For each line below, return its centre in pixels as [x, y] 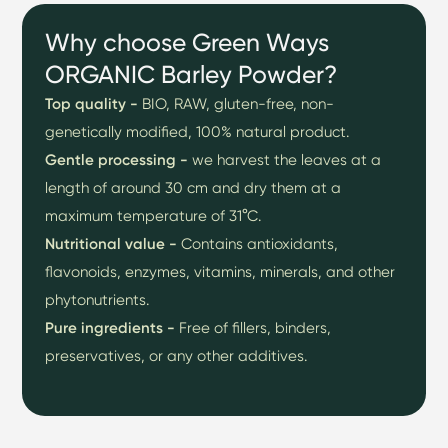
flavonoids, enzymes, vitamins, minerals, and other [220, 272]
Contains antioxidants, [260, 244]
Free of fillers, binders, [253, 328]
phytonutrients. [98, 300]
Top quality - [94, 104]
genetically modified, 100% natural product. [198, 132]
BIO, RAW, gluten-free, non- [238, 104]
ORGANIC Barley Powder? [191, 74]
